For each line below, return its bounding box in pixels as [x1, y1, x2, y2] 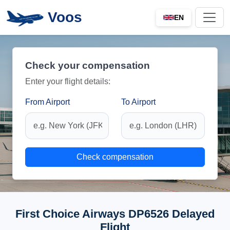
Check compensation [76, 152, 154, 161]
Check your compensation [25, 60, 150, 71]
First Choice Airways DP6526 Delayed [15, 207, 215, 220]
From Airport [25, 98, 70, 106]
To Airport [121, 98, 156, 106]
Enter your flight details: [25, 77, 110, 86]
